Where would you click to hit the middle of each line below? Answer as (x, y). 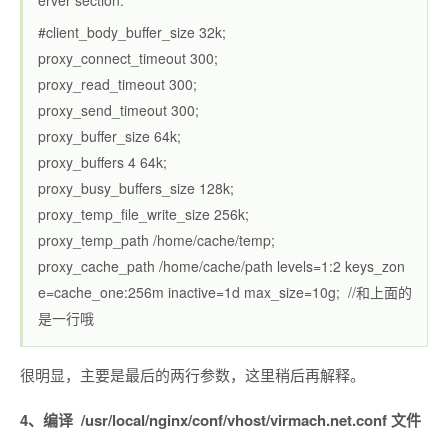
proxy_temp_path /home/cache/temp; (156, 240)
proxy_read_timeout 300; (117, 84)
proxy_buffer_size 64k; (109, 136)
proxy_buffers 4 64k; (102, 162)
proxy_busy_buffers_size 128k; (136, 188)
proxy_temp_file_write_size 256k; (143, 214)
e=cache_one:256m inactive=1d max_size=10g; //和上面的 (225, 292)
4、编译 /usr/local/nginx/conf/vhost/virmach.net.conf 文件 (220, 420)
